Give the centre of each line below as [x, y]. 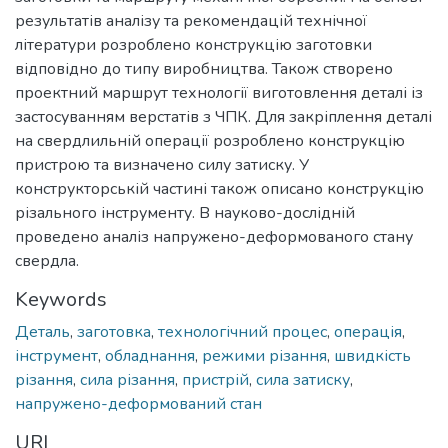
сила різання [127, 379]
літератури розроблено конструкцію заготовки [193, 44]
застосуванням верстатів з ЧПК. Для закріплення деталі [223, 116]
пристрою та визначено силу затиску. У [162, 164]
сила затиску [303, 379]
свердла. [47, 260]
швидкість [372, 355]
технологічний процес [242, 331]
